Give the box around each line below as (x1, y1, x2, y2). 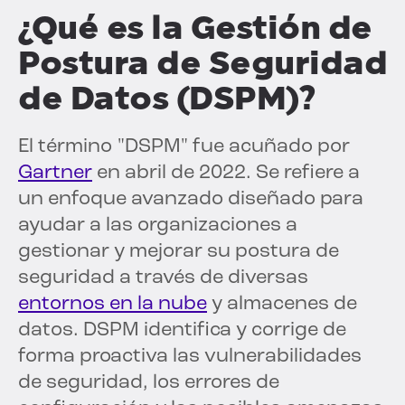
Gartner (18, 163, 92, 184)
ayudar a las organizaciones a (18, 215, 297, 237)
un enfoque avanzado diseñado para (18, 189, 363, 211)
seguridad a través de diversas (18, 268, 308, 289)
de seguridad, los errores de (18, 372, 279, 394)
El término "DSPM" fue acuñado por (18, 137, 350, 158)
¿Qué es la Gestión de (18, 8, 372, 48)
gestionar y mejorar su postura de (18, 241, 339, 263)
